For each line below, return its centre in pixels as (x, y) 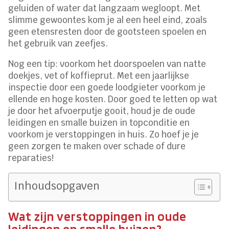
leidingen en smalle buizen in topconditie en (99, 123)
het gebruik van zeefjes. (58, 44)
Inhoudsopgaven (57, 186)
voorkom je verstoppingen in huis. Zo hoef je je (104, 135)
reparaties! (31, 158)
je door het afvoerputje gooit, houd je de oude (102, 111)
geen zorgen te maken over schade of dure (97, 146)
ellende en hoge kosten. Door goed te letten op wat (113, 99)
